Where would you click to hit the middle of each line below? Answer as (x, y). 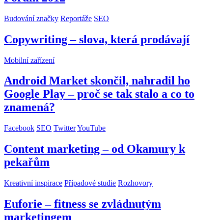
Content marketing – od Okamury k (95, 149)
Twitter (65, 128)
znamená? (29, 107)
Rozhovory (135, 183)
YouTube (91, 128)
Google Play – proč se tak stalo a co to (99, 94)
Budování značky (31, 18)
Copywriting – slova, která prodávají (97, 39)
